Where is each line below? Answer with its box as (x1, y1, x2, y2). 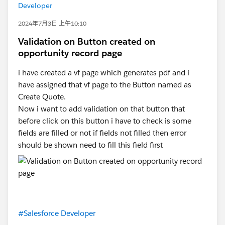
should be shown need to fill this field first (18, 140, 163, 150)
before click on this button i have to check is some (18, 116, 191, 126)
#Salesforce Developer (18, 208, 95, 218)
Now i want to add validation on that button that (18, 104, 185, 114)
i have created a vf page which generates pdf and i (18, 68, 189, 77)
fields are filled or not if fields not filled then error (18, 128, 186, 138)
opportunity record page (18, 47, 122, 59)
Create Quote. (18, 92, 66, 101)
